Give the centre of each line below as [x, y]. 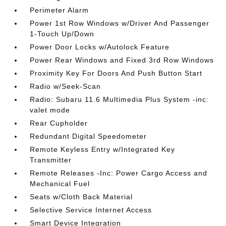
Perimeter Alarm [60, 10]
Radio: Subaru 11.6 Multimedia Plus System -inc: [120, 99]
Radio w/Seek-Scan [66, 86]
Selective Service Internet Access [91, 210]
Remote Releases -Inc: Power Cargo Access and [119, 173]
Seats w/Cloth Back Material [81, 197]
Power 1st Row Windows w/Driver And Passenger [120, 23]
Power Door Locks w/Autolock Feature [100, 47]
